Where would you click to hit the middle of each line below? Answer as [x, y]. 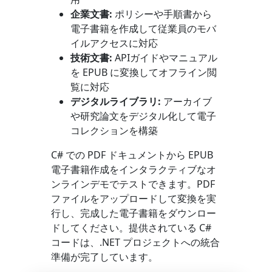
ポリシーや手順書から [162, 14]
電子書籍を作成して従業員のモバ [143, 29]
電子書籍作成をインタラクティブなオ [134, 169]
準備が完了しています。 [104, 257]
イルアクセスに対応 [114, 43]
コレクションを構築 [114, 131]
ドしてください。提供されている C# [131, 228]
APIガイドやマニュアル [165, 58]
